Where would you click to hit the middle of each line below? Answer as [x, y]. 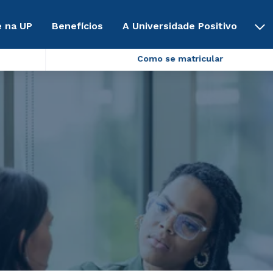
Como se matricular [180, 58]
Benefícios [78, 26]
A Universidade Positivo [180, 26]
